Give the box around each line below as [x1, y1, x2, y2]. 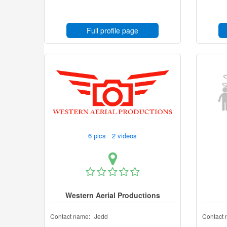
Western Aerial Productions [65, 190, 160, 200]
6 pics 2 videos [86, 131, 141, 140]
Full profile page [87, 25, 138, 35]
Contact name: [50, 212, 90, 220]
